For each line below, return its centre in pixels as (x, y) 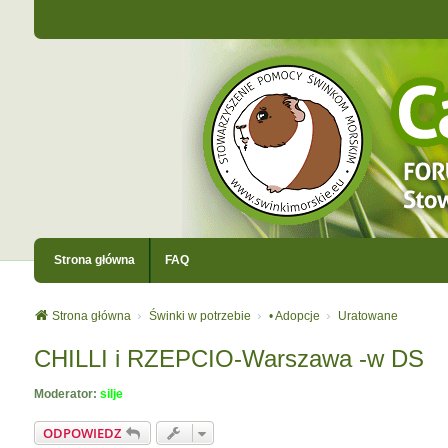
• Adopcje (294, 316)
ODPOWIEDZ (81, 433)
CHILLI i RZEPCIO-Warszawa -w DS (228, 358)
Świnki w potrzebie (199, 316)
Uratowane (367, 316)
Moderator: (65, 394)
